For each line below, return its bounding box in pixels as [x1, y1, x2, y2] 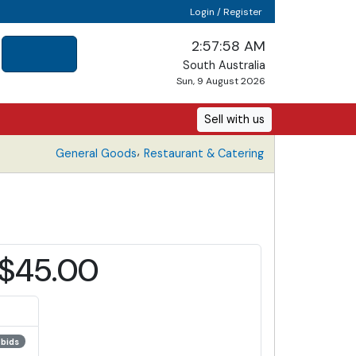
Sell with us [204, 111, 265, 126]
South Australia [183, 58, 265, 72]
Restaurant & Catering [143, 146, 264, 161]
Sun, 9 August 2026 [176, 75, 265, 87]
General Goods [55, 146, 137, 161]
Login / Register [188, 6, 262, 18]
